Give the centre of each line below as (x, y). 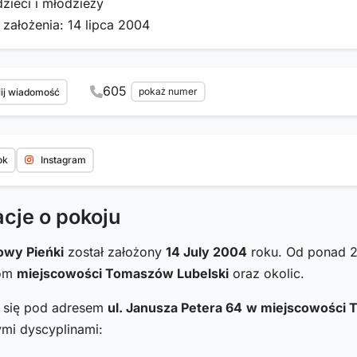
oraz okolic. (267, 273)
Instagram (64, 159)
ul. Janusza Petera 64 (175, 307)
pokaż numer (168, 91)
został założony (115, 251)
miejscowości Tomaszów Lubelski (123, 273)
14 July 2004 (206, 251)
